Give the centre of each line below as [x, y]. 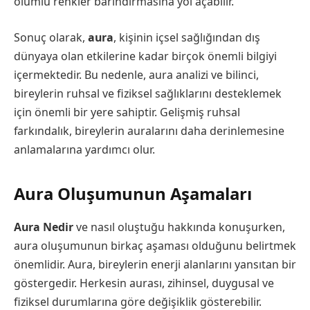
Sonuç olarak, [51, 37]
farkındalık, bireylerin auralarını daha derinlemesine [149, 130]
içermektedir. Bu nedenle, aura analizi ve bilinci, [136, 74]
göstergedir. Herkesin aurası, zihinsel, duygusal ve [144, 283]
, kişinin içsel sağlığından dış [187, 37]
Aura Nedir [44, 227]
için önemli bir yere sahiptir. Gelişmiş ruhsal [127, 112]
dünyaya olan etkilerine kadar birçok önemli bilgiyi [145, 56]
